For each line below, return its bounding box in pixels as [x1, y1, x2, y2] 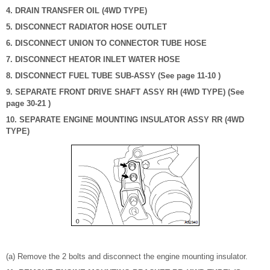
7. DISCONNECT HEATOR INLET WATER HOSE [6, 55, 180, 64]
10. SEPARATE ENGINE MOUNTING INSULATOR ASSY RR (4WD [6, 115, 244, 125]
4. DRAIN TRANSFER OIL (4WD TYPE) [6, 6, 147, 16]
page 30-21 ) [6, 99, 51, 108]
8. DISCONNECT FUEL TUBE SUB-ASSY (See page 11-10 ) [6, 71, 221, 81]
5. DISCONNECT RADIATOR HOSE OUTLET [6, 22, 167, 32]
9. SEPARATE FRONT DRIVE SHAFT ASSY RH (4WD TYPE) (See [6, 87, 244, 97]
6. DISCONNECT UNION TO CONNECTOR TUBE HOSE [6, 39, 207, 48]
